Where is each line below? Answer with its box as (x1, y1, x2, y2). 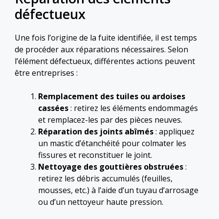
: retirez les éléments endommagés (68, 102, 198, 113)
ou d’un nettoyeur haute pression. (38, 196, 163, 207)
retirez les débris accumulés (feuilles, (38, 173, 173, 184)
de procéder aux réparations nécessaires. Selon (15, 44, 188, 55)
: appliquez (153, 126, 195, 137)
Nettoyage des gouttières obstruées (38, 161, 183, 172)
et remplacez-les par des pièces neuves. (38, 114, 182, 125)
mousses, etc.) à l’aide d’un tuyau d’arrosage (38, 184, 198, 196)
